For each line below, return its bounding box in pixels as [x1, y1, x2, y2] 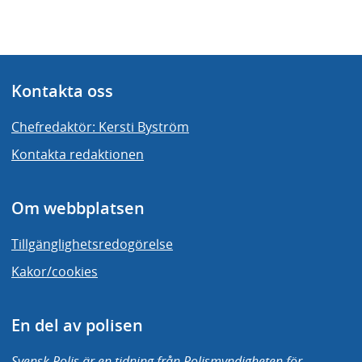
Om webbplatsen [11, 197, 145, 220]
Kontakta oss [11, 80, 113, 103]
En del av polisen [11, 314, 143, 337]
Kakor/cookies [11, 263, 98, 281]
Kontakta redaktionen [11, 145, 144, 164]
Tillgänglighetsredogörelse [11, 235, 173, 254]
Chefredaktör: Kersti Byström [11, 118, 189, 137]
